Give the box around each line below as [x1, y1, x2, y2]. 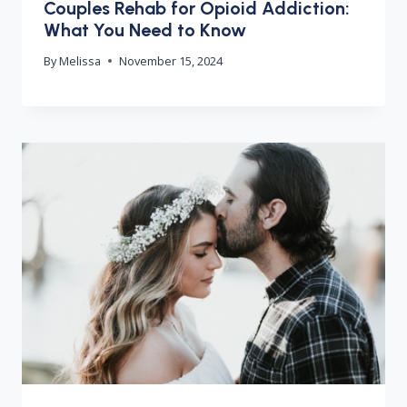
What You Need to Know [44, 18, 246, 41]
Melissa [59, 52, 102, 69]
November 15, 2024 [119, 52, 223, 69]
